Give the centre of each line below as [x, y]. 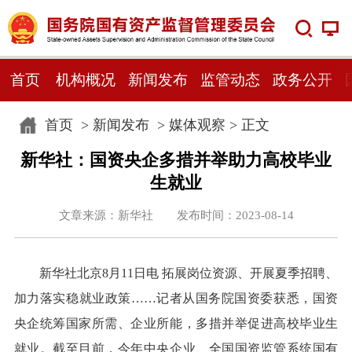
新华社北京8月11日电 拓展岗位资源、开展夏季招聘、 [189, 273]
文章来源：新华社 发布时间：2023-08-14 [176, 215]
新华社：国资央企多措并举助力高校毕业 [176, 160]
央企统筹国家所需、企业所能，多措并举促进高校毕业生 [176, 324]
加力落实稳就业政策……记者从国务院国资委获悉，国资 [176, 299]
